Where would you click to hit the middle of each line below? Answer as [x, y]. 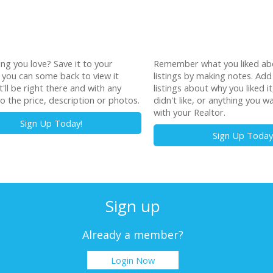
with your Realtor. [189, 112]
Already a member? [133, 235]
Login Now [133, 261]
